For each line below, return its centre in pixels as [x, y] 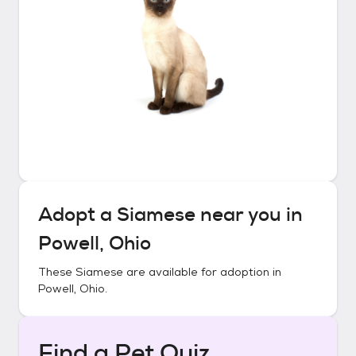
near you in [249, 215]
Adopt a [77, 215]
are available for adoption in [202, 272]
